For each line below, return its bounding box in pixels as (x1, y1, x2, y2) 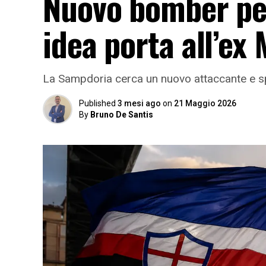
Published (79, 99, 116, 108)
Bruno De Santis (90, 110, 153, 119)
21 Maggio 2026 (174, 99, 236, 108)
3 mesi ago (118, 99, 161, 108)
